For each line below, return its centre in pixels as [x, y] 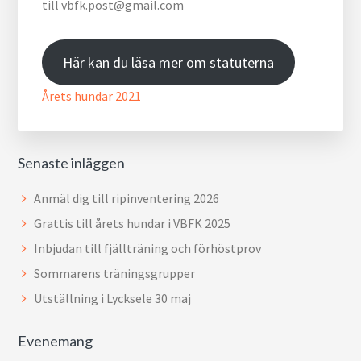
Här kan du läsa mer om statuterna [169, 62]
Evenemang [56, 341]
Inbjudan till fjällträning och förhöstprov [148, 248]
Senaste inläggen [72, 163]
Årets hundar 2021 [92, 96]
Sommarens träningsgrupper [115, 273]
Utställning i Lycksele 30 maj [113, 298]
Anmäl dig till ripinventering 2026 [127, 198]
